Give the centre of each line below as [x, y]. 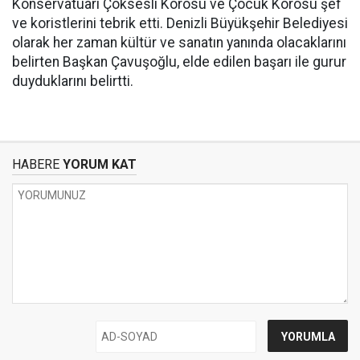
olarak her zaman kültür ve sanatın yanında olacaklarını [179, 43]
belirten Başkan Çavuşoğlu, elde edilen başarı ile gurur [179, 62]
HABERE [36, 165]
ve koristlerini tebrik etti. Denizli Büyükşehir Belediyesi [180, 24]
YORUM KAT [98, 165]
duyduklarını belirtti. [73, 82]
